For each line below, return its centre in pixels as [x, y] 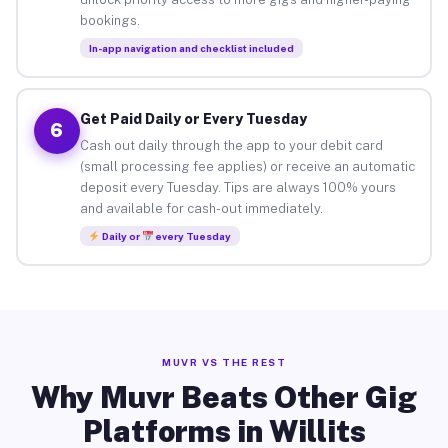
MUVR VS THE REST [224, 362]
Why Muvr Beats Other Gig [224, 397]
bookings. [109, 20]
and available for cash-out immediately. [201, 208]
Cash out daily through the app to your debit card [231, 145]
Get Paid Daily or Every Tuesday [193, 118]
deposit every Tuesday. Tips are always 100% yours [237, 187]
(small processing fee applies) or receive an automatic [247, 166]
